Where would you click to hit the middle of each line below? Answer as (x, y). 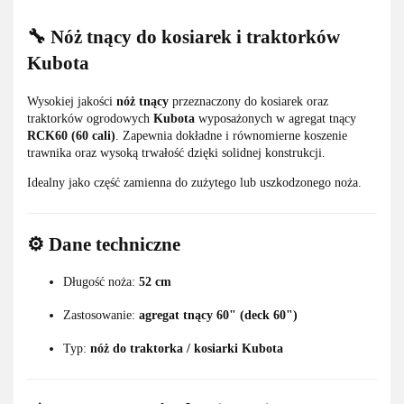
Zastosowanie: (101, 315)
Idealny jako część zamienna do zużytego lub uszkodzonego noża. (194, 182)
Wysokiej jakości (72, 101)
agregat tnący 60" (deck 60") (218, 315)
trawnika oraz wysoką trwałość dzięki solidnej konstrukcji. (176, 152)
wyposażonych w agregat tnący (275, 118)
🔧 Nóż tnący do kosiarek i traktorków (184, 37)
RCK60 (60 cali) (71, 135)
